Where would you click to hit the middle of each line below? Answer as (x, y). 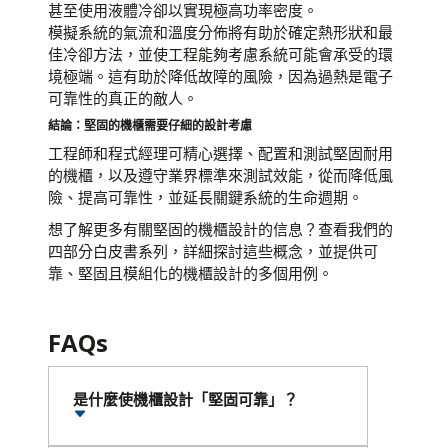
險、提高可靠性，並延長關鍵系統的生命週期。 (205, 197)
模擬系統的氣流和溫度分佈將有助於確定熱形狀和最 (220, 32)
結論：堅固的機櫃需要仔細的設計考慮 (150, 125)
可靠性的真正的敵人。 (123, 98)
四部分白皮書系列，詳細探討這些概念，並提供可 (213, 251)
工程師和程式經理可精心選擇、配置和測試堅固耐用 (220, 153)
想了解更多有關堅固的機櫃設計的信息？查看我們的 (220, 229)
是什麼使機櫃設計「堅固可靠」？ (185, 399)
